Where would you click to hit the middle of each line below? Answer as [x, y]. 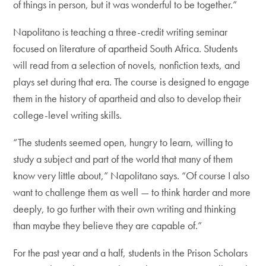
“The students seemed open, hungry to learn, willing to [123, 142]
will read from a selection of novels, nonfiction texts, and [127, 65]
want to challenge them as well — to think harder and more [132, 192]
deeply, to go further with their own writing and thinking [125, 209]
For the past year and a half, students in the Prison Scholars [131, 253]
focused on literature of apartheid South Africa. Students [126, 48]
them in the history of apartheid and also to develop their [127, 98]
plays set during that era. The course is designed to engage [132, 82]
